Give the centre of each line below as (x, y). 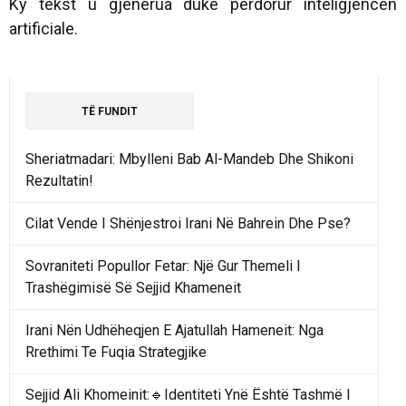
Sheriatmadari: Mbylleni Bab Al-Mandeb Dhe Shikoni (189, 159)
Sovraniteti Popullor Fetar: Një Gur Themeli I (163, 266)
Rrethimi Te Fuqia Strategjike (116, 353)
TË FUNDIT (110, 112)
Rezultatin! (59, 181)
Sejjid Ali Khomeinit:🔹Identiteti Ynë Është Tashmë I (188, 395)
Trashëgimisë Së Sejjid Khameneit (133, 288)
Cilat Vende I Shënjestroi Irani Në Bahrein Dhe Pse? (188, 224)
